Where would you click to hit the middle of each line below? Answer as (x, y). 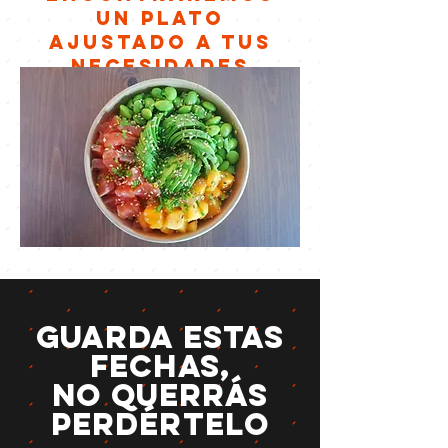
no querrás (160, 394)
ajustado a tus (160, 41)
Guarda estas (160, 336)
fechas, (160, 365)
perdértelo (160, 423)
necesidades (160, 65)
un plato (160, 17)
